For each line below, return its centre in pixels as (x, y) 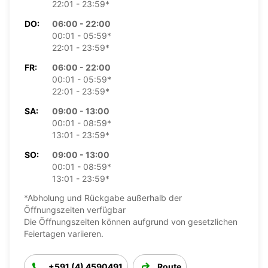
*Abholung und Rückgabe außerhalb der (103, 197)
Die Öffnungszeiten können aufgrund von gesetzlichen (131, 221)
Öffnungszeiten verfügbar (75, 209)
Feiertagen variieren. (64, 233)
